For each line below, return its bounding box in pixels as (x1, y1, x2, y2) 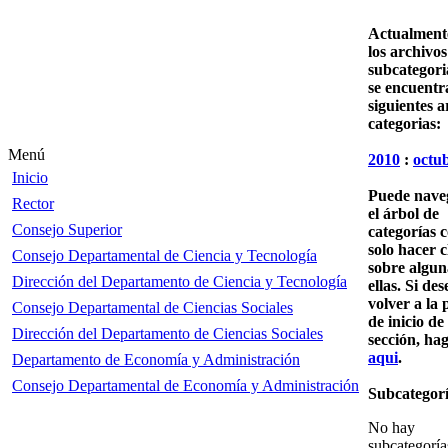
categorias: (368, 114, 441, 132)
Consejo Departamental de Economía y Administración (12, 377, 359, 394)
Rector (12, 195, 54, 212)
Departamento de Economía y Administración (12, 351, 300, 368)
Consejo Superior (12, 221, 122, 238)
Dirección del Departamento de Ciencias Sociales (12, 325, 323, 342)
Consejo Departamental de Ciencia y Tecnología (12, 247, 317, 264)
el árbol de (368, 204, 439, 222)
